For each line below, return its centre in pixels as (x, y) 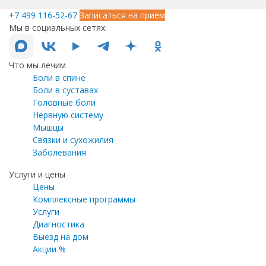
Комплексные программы (84, 199)
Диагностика (58, 224)
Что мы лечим (37, 65)
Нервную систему (68, 115)
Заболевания (59, 152)
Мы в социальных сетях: (58, 27)
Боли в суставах (65, 90)
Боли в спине (59, 77)
